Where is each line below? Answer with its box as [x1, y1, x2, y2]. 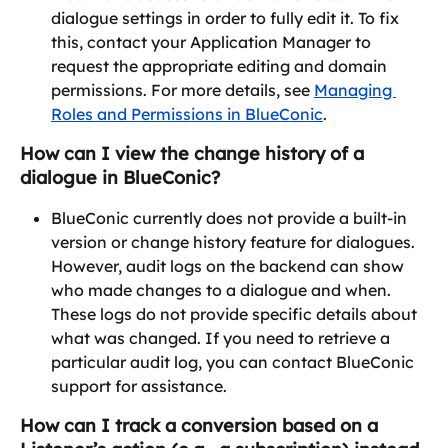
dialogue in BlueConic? [20, 166, 220, 190]
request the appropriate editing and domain [51, 56, 391, 77]
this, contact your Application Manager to [51, 32, 375, 53]
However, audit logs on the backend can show [51, 256, 408, 277]
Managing [314, 80, 396, 101]
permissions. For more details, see [51, 80, 314, 101]
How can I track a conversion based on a [20, 414, 383, 438]
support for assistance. [51, 376, 227, 397]
